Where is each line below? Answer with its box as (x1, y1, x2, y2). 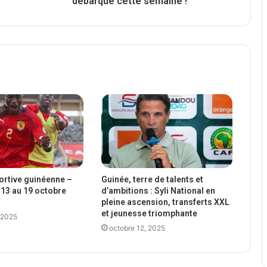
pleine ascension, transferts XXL (101, 197, 229, 207)
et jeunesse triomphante (101, 209, 197, 219)
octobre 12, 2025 (108, 223, 165, 233)
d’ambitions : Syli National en (101, 186, 215, 196)
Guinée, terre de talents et (101, 175, 203, 185)
